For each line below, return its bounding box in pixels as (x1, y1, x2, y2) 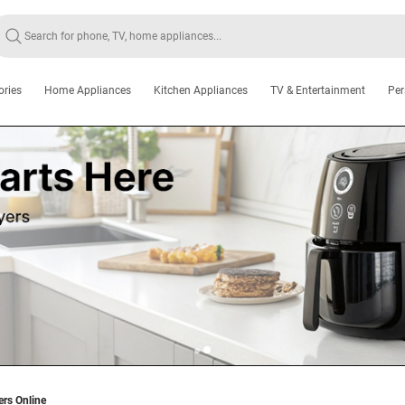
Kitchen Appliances (154, 84, 248, 97)
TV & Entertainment (270, 84, 365, 97)
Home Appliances (44, 84, 131, 97)
